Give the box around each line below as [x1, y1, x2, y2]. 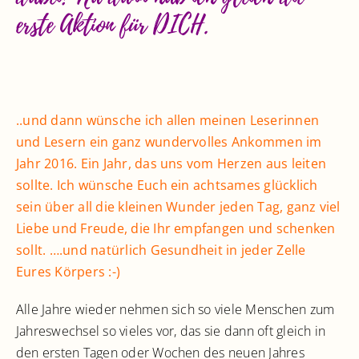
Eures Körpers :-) [16, 263, 121, 281]
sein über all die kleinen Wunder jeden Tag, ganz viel [16, 198, 341, 216]
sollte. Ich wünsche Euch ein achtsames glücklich [16, 176, 318, 195]
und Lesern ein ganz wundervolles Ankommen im [16, 133, 322, 151]
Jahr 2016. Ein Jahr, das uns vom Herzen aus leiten [16, 155, 326, 173]
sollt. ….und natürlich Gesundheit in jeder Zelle [16, 241, 306, 260]
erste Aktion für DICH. [16, 7, 209, 44]
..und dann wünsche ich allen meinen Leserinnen [16, 111, 320, 130]
